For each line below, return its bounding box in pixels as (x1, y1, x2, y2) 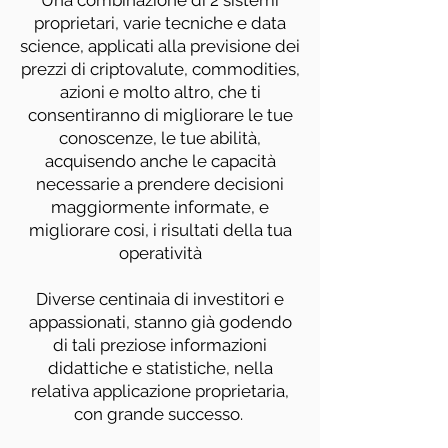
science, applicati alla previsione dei (20, 36, 300, 56)
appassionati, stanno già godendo (28, 312, 292, 332)
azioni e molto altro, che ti (59, 82, 261, 102)
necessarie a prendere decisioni (36, 174, 284, 194)
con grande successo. (73, 404, 247, 424)
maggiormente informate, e (51, 197, 269, 217)
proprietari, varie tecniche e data (34, 13, 286, 33)
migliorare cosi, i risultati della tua (28, 220, 292, 240)
